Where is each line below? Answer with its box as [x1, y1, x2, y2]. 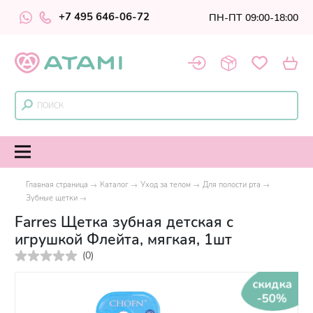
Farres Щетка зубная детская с [15, 212, 233, 232]
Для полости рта [203, 180, 261, 190]
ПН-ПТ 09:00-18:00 [209, 10, 298, 24]
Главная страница [26, 180, 88, 190]
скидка [252, 276, 292, 293]
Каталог [100, 180, 129, 190]
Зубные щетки [26, 193, 78, 203]
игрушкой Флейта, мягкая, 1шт [15, 230, 232, 249]
